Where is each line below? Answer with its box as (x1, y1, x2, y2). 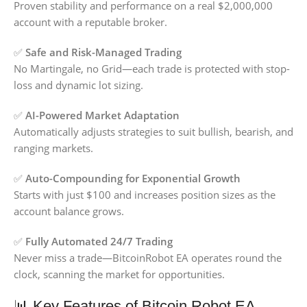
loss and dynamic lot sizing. (14, 78, 143, 93)
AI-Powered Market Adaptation (25, 108, 180, 123)
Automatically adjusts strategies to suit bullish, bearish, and (14, 125, 293, 139)
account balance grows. (14, 204, 124, 219)
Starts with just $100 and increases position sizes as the (14, 188, 275, 202)
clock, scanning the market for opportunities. (14, 267, 225, 282)
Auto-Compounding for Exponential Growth (25, 171, 241, 186)
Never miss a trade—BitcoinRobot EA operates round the (14, 251, 282, 265)
